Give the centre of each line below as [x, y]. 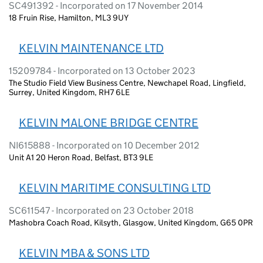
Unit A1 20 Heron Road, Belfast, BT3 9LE [81, 157]
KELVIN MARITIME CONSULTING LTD [115, 188]
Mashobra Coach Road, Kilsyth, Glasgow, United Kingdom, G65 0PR [131, 222]
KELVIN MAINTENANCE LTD [91, 48]
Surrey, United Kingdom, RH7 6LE [69, 92]
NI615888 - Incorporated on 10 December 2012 [104, 145]
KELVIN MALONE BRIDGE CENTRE [109, 122]
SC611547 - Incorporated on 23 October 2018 [101, 210]
